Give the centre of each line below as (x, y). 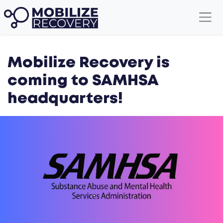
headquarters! (65, 99)
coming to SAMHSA (83, 81)
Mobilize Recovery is (89, 63)
